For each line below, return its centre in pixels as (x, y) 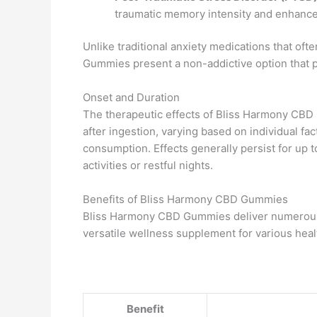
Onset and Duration (131, 97)
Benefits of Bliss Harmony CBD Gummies (185, 199)
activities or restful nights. (148, 165)
